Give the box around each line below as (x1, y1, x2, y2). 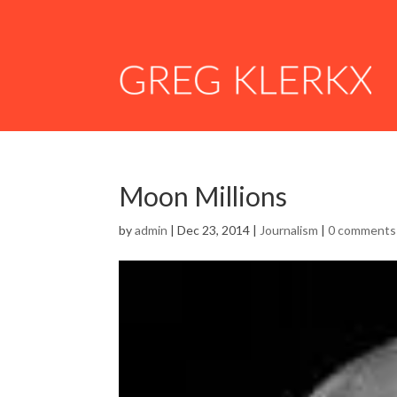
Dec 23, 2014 (177, 222, 251, 237)
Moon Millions (119, 180, 288, 212)
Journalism (260, 222, 319, 237)
